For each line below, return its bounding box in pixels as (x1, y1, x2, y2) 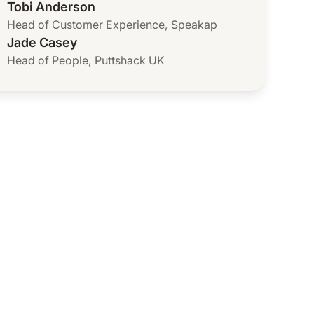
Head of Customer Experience (7, 18, 165, 32)
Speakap (171, 18, 218, 32)
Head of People (7, 53, 89, 67)
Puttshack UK (95, 53, 165, 67)
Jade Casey (7, 35, 78, 50)
